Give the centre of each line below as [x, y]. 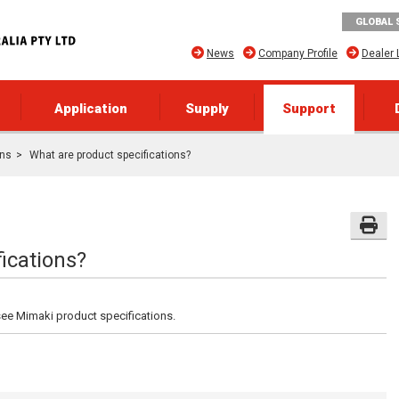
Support [309, 109]
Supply [207, 109]
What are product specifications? [109, 155]
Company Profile [297, 53]
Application [90, 109]
